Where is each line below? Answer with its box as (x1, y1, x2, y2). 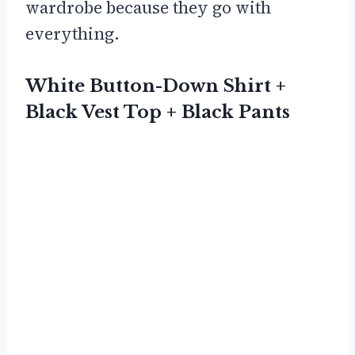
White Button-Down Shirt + (25, 75, 286, 97)
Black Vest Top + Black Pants (25, 101, 290, 124)
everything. (25, 22, 120, 46)
